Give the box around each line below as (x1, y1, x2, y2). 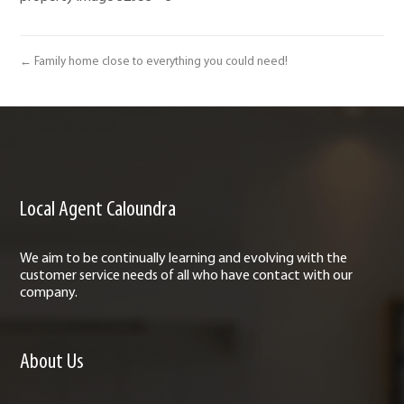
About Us (20, 350, 85, 373)
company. (20, 285, 78, 300)
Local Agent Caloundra (20, 197, 177, 221)
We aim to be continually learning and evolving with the (20, 251, 348, 266)
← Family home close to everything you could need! (20, 55, 289, 68)
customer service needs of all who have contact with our (20, 268, 353, 283)
